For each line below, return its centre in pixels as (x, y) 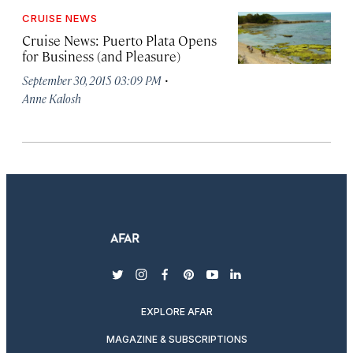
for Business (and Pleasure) (101, 56)
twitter (138, 282)
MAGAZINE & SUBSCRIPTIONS (176, 339)
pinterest (216, 282)
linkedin (260, 282)
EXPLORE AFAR (176, 312)
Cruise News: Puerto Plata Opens (119, 40)
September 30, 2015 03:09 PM (92, 80)
